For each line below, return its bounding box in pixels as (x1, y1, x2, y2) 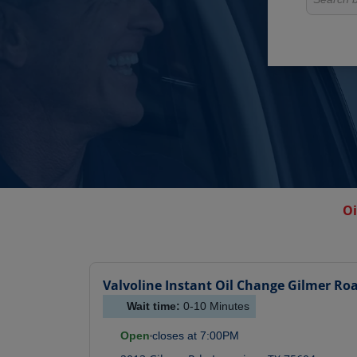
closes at (152, 329, 197, 343)
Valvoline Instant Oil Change (103, 277, 284, 295)
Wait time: (127, 300, 183, 313)
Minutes (206, 300, 249, 313)
